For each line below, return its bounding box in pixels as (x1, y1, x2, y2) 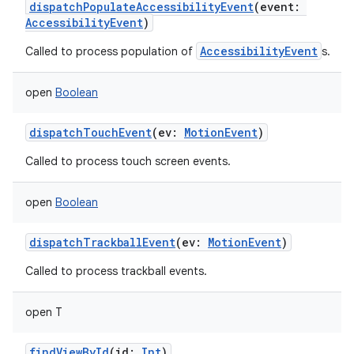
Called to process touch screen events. (25, 154, 231, 168)
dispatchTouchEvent (29, 125, 152, 140)
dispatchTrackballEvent (29, 235, 175, 250)
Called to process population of (25, 44, 196, 58)
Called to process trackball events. (25, 264, 207, 278)
